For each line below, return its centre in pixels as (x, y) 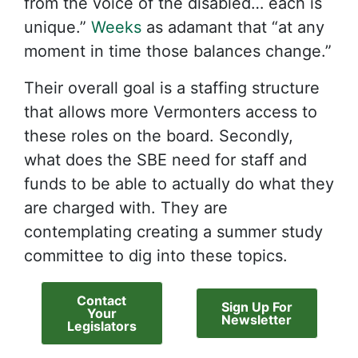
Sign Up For (257, 307)
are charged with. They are (126, 208)
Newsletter (257, 320)
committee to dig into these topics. (156, 256)
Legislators (101, 326)
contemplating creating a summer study (173, 232)
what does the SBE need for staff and (165, 160)
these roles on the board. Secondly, (159, 136)
